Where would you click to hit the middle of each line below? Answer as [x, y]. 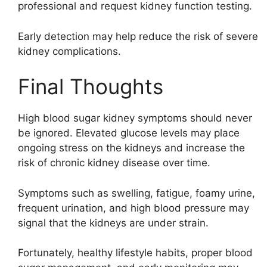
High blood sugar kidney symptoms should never [135, 118]
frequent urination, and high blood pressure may [133, 208]
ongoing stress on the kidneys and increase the [131, 148]
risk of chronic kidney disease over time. [114, 163]
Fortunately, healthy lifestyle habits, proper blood [135, 253]
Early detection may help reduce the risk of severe [138, 36]
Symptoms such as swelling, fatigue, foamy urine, [136, 193]
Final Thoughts [91, 86]
